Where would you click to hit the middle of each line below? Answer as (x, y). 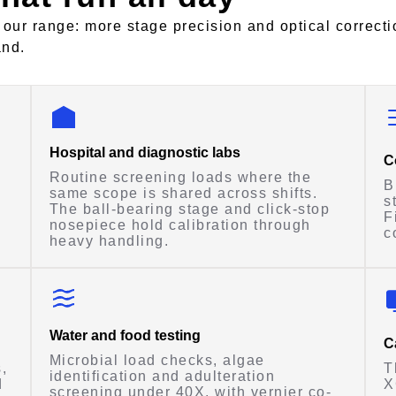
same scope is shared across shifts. (183, 194)
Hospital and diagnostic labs (145, 153)
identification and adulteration (162, 377)
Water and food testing (125, 336)
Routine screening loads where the (180, 178)
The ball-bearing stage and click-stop (190, 209)
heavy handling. (109, 241)
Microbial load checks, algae (157, 361)
